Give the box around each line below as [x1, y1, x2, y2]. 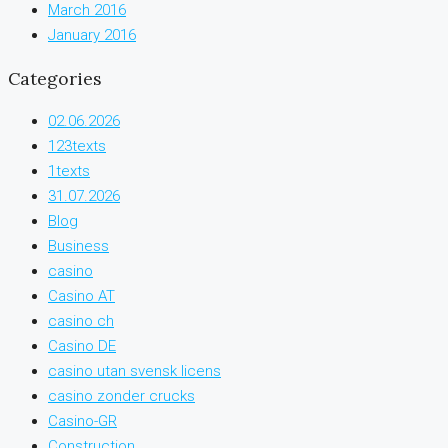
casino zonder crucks [48, 386, 195, 405]
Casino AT [48, 286, 115, 305]
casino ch [48, 311, 114, 330]
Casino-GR [48, 411, 117, 430]
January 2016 [48, 26, 136, 45]
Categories [8, 66, 102, 90]
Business [48, 236, 109, 255]
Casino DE [48, 336, 116, 355]
